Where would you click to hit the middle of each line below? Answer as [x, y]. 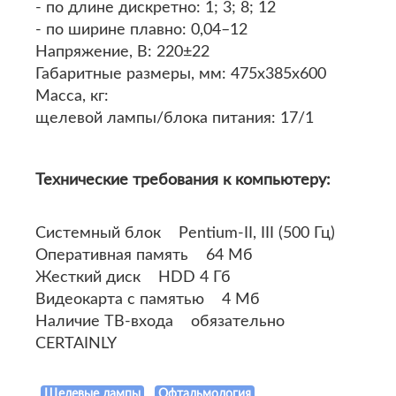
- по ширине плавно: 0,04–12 [141, 30]
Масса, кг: [72, 96]
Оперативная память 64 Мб [144, 255]
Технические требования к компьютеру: [183, 180]
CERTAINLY [76, 344]
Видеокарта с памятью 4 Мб [148, 300]
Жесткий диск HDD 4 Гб [133, 278]
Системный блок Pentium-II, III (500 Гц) [185, 233]
